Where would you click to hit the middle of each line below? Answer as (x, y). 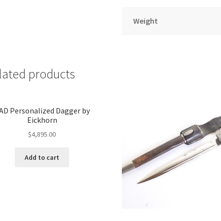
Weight (145, 20)
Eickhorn (42, 120)
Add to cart (42, 158)
